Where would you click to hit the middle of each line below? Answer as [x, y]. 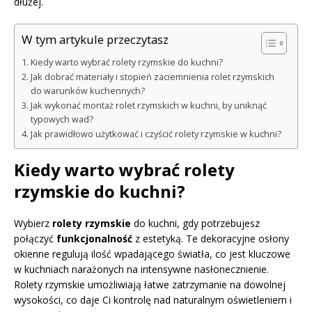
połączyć [35, 238]
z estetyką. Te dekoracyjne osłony [211, 238]
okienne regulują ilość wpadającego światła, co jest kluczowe [152, 253]
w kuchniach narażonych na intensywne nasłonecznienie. [141, 269]
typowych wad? [62, 119]
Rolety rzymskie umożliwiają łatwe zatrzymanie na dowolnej [150, 284]
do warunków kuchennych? [87, 91]
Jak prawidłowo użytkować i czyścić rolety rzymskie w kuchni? [156, 134]
